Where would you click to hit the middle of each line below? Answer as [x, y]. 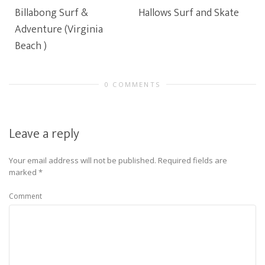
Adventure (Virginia [59, 30]
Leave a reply [44, 134]
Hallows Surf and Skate [189, 13]
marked [24, 172]
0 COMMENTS [132, 84]
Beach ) [31, 46]
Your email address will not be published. [83, 160]
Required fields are [193, 160]
